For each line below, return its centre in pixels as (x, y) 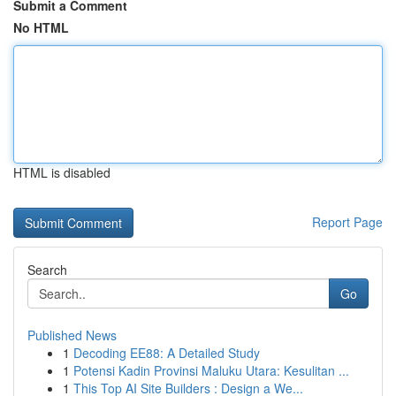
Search (47, 270)
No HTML (41, 27)
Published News (72, 335)
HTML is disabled (62, 172)
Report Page (347, 222)
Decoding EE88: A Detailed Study (167, 353)
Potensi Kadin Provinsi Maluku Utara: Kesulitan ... (211, 370)
